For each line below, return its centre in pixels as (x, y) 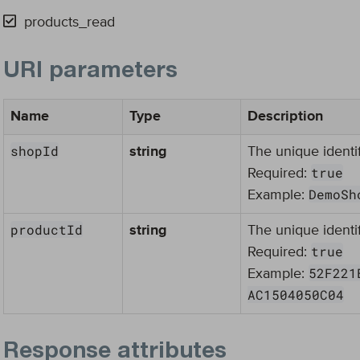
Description (285, 117)
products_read (69, 22)
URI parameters (90, 72)
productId (47, 229)
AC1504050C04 (296, 295)
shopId (35, 151)
